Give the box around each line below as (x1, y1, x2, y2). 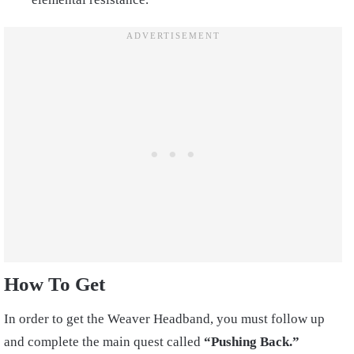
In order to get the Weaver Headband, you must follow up (4, 311, 325, 327)
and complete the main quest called (4, 334, 204, 350)
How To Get (4, 273, 105, 295)
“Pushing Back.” (204, 334, 299, 350)
